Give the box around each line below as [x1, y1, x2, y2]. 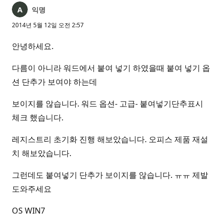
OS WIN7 [12, 205, 45, 216]
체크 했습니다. [12, 112, 63, 123]
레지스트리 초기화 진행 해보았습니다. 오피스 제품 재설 [12, 134, 208, 145]
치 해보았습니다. [12, 148, 71, 159]
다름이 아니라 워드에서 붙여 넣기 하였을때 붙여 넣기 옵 [12, 62, 210, 73]
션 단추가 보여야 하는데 [12, 76, 97, 87]
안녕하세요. [12, 41, 54, 52]
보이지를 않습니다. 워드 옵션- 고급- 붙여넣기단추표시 [12, 98, 203, 109]
